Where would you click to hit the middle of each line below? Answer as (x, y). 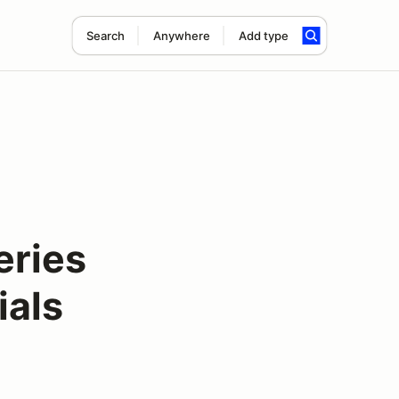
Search (105, 36)
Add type (263, 36)
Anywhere (181, 36)
